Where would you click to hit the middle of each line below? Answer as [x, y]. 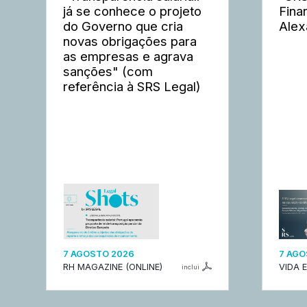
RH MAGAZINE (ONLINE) [113, 267]
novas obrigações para [130, 41]
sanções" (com [108, 71]
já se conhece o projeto [133, 11]
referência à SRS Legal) [132, 86]
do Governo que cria [123, 26]
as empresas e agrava [128, 56]
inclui [190, 267]
